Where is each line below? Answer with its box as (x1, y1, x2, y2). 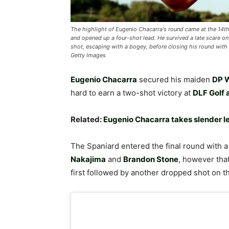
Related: (71, 114, 103, 124)
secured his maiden (139, 75, 212, 84)
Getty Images (71, 52, 106, 59)
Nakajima (71, 154, 106, 164)
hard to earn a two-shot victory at (71, 88, 193, 98)
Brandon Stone (123, 154, 178, 164)
